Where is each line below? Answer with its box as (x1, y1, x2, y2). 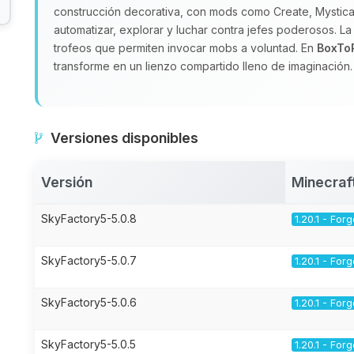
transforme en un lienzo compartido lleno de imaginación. (54, 59, 352, 73)
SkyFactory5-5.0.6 (41, 296, 137, 309)
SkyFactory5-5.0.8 (41, 212, 137, 225)
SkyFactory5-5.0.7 (41, 254, 137, 267)
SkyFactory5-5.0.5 (41, 337, 136, 351)
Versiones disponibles (51, 130, 198, 146)
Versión (41, 174, 92, 190)
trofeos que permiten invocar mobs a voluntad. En (54, 41, 317, 55)
